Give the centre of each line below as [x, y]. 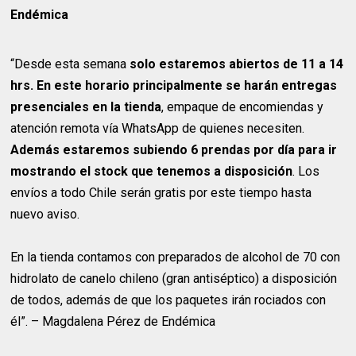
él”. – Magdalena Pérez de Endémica [113, 322]
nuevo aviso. [45, 215]
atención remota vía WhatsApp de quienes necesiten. [158, 129]
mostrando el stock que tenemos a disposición [152, 172]
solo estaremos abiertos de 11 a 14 [237, 64]
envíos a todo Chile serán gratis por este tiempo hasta [161, 193]
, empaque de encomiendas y [243, 107]
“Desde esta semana [70, 64]
